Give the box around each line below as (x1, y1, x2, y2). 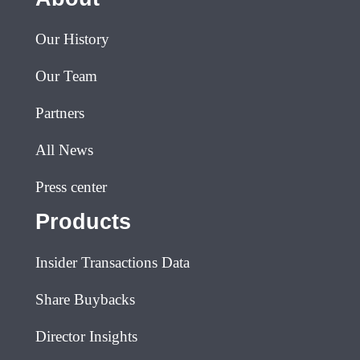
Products (35, 208, 131, 234)
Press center (35, 178, 107, 195)
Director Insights (35, 327, 137, 345)
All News (35, 141, 93, 158)
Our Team (35, 67, 97, 84)
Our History (35, 30, 109, 47)
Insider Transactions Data (35, 253, 190, 271)
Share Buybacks (35, 290, 135, 308)
